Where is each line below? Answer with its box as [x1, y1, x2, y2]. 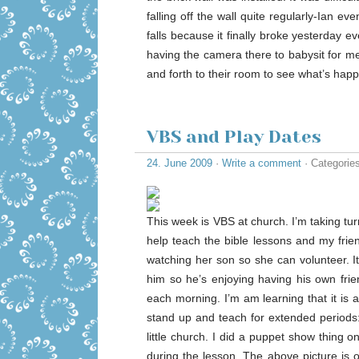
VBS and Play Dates [147, 127, 321, 147]
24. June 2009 [147, 157, 212, 169]
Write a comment [222, 157, 301, 169]
